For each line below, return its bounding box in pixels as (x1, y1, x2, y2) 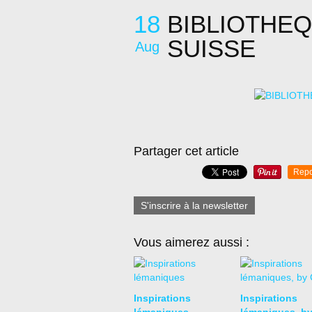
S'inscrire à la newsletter (141, 200, 248, 211)
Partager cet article (134, 144, 239, 158)
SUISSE (167, 35, 256, 62)
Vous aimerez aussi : (134, 235, 249, 249)
